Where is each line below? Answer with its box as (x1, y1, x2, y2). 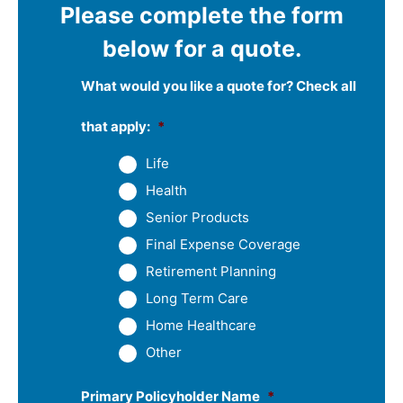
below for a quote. (102, 34, 301, 62)
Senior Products (146, 208, 249, 226)
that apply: (81, 117, 150, 135)
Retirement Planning (146, 262, 276, 280)
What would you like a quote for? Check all (81, 76, 356, 94)
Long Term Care (146, 289, 248, 307)
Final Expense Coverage (146, 235, 300, 253)
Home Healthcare (146, 316, 256, 334)
